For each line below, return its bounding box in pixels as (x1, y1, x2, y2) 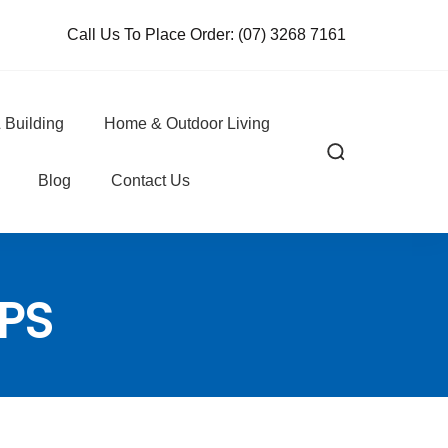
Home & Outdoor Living (103, 115, 270, 132)
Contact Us (110, 172, 190, 189)
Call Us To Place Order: (67, 26, 234, 43)
